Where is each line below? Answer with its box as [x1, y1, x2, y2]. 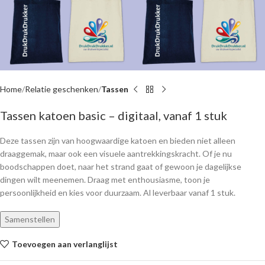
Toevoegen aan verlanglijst [11, 238, 118, 249]
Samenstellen [5, 214, 55, 224]
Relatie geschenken [25, 84, 98, 94]
